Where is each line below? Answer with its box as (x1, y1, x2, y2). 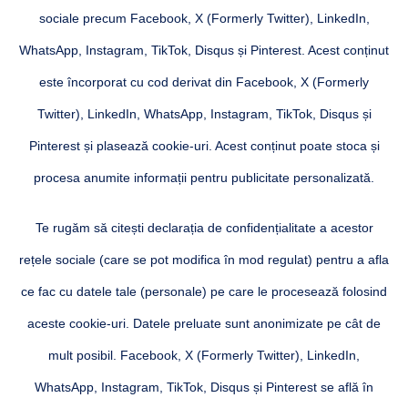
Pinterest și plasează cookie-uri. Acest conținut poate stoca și (28, 138, 380, 153)
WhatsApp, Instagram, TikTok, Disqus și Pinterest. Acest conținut (19, 42, 389, 57)
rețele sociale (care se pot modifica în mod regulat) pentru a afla (19, 251, 389, 267)
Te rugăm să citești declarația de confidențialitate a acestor (35, 219, 373, 235)
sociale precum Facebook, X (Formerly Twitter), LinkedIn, (38, 10, 370, 25)
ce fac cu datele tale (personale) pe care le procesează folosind (21, 283, 387, 299)
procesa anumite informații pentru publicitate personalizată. (34, 169, 374, 185)
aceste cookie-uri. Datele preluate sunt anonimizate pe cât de (27, 315, 381, 331)
